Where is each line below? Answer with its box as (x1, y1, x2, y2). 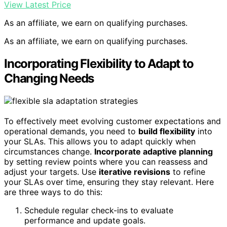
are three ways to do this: (4, 187, 102, 197)
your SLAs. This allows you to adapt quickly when (4, 136, 196, 146)
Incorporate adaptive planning (94, 146, 213, 157)
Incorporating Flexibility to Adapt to (4, 56, 194, 71)
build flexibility (138, 126, 195, 136)
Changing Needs (4, 71, 94, 86)
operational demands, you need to (4, 126, 138, 136)
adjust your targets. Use (4, 167, 99, 177)
